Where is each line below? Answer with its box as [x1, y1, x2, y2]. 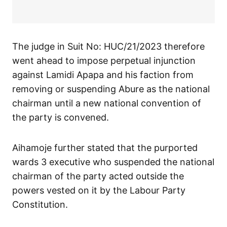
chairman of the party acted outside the [12, 170, 184, 181]
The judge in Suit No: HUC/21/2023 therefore [12, 41, 205, 52]
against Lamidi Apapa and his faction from [12, 69, 194, 80]
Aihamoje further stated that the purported [12, 142, 198, 153]
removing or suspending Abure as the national [12, 83, 210, 94]
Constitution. [12, 199, 68, 210]
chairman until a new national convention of [12, 97, 201, 108]
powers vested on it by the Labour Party [12, 184, 185, 196]
